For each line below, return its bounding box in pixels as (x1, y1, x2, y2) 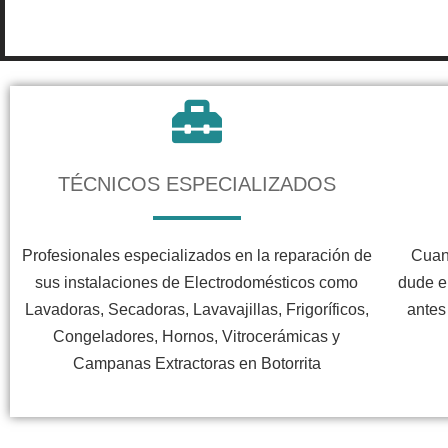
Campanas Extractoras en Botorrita (72, 354, 321, 372)
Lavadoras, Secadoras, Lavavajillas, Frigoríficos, (24, 300, 369, 318)
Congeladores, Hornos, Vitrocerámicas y (53, 327, 341, 345)
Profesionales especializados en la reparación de (21, 246, 372, 264)
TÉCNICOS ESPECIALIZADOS (57, 172, 336, 195)
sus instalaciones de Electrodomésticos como (35, 273, 359, 291)
